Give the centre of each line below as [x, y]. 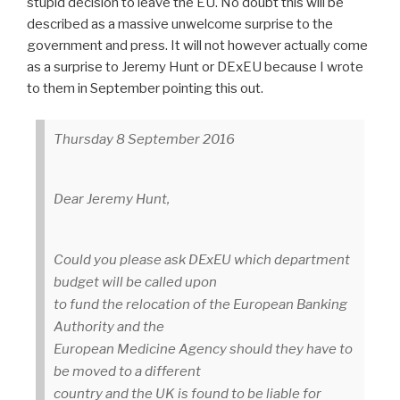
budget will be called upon [135, 282]
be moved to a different [127, 371]
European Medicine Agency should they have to [203, 349]
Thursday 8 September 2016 [144, 139]
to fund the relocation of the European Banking [200, 304]
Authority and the [109, 326]
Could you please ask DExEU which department [202, 259]
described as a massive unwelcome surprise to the [180, 25]
